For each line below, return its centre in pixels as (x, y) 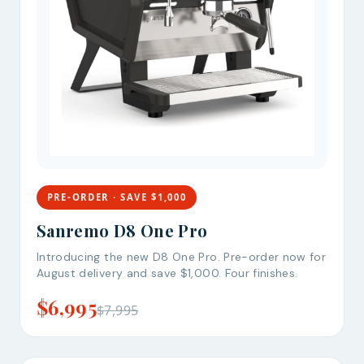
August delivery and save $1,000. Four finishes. (167, 273)
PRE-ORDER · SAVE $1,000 (117, 197)
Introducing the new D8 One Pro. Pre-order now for (182, 256)
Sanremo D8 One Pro (122, 230)
